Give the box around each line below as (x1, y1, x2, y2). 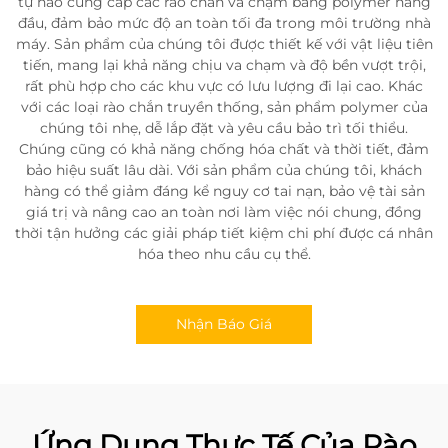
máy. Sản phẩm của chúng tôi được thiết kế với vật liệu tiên (15, 35, 433, 53)
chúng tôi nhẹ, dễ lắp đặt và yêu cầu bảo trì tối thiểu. (40, 119, 408, 137)
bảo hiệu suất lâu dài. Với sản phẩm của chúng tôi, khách (26, 161, 422, 179)
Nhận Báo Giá (176, 315, 272, 333)
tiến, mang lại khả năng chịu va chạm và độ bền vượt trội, (22, 56, 426, 74)
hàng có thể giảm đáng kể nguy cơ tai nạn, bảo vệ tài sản (23, 182, 425, 200)
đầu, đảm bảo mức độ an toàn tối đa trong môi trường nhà (17, 14, 431, 32)
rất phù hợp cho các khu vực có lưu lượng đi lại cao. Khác (25, 77, 423, 95)
